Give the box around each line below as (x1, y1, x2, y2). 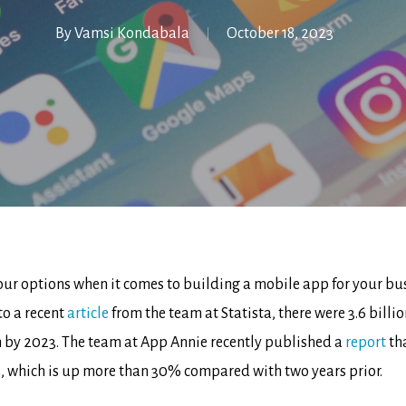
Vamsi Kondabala (73, 25, 189, 42)
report (345, 334, 386, 351)
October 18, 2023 (226, 25, 333, 42)
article (67, 305, 109, 322)
